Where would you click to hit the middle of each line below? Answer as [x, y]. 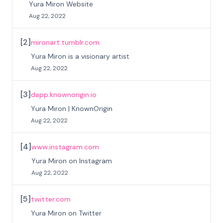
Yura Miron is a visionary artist [80, 56]
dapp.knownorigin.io [64, 95]
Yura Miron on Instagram [72, 161]
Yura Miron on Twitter [66, 213]
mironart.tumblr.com [65, 42]
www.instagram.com [65, 147]
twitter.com [51, 199]
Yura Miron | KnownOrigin [72, 109]
